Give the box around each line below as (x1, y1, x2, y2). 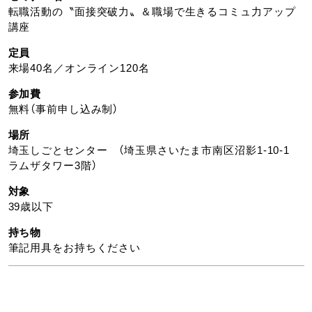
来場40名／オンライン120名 (8, 60, 150, 75)
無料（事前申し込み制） (8, 101, 119, 116)
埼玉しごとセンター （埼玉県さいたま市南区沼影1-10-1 (8, 142, 301, 157)
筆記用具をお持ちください (8, 240, 141, 255)
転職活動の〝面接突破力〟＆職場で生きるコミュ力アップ (8, 3, 296, 19)
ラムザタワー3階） (8, 157, 97, 173)
